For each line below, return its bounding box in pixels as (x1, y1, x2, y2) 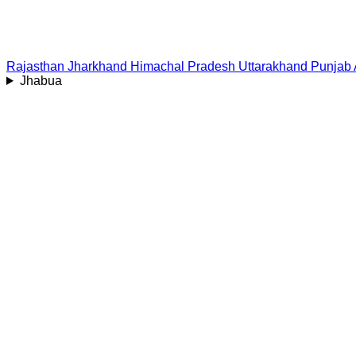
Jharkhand (68, 60, 127, 73)
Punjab (311, 60, 351, 73)
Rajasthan (6, 60, 64, 73)
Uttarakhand (238, 60, 308, 73)
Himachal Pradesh (130, 60, 235, 73)
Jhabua (19, 74, 62, 87)
